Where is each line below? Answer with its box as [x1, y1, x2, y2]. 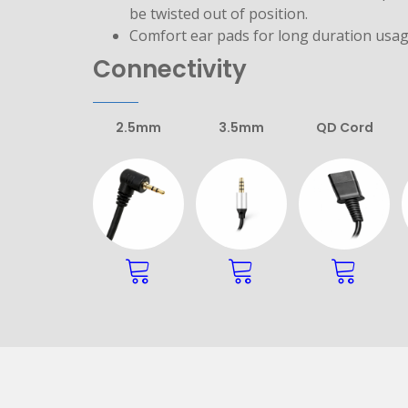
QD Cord [315, 117, 373, 137]
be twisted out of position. [129, 3, 308, 24]
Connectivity [93, 52, 247, 86]
